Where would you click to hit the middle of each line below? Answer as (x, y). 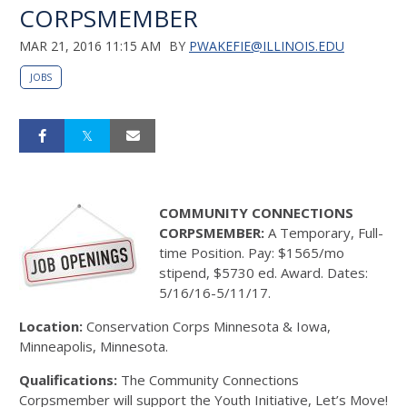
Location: (51, 326)
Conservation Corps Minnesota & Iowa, (207, 326)
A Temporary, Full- (324, 233)
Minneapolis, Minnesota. (94, 346)
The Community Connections (208, 380)
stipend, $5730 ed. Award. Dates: (263, 273)
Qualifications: (68, 380)
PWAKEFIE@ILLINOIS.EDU (267, 46)
